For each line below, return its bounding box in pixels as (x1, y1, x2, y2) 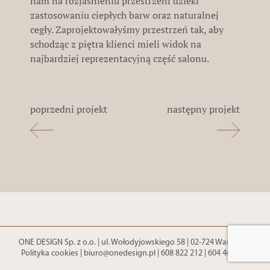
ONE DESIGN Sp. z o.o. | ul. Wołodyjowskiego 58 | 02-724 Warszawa (19, 238, 251, 247)
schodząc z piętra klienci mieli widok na (30, 37, 201, 51)
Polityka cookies (20, 249, 78, 258)
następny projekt (167, 102, 240, 116)
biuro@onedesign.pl (83, 249, 155, 258)
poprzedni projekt (30, 102, 107, 116)
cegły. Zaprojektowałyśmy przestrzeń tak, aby (30, 22, 224, 36)
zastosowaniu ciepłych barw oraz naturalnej (30, 8, 219, 22)
